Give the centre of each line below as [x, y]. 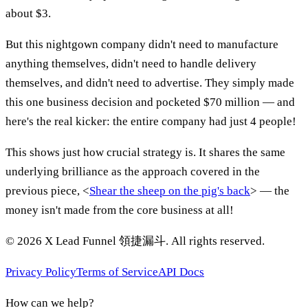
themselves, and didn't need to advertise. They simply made [150, 83]
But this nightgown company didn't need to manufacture [142, 45]
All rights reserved [217, 241]
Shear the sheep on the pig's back [170, 191]
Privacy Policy [41, 272]
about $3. [28, 14]
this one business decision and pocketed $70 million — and [150, 102]
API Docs [181, 272]
